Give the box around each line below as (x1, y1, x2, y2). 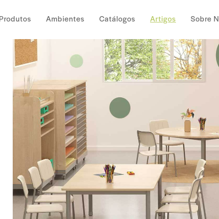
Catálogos (99, 13, 135, 23)
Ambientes (46, 13, 85, 23)
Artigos (150, 13, 176, 23)
